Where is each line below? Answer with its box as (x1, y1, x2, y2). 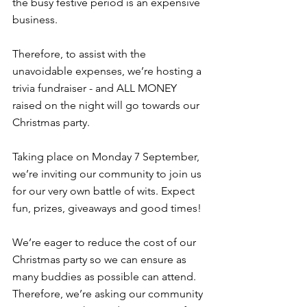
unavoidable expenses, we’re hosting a (12, 64, 204, 77)
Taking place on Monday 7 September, (12, 149, 202, 163)
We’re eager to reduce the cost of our (12, 235, 199, 249)
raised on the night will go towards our (12, 98, 202, 112)
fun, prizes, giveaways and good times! (12, 201, 201, 214)
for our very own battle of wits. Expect (12, 184, 197, 197)
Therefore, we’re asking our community (12, 286, 206, 300)
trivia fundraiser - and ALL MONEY (12, 81, 180, 95)
